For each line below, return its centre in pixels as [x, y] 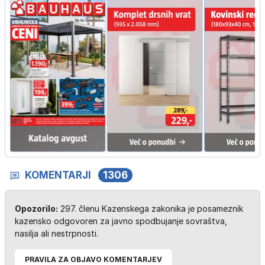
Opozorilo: [36, 209]
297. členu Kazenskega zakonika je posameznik [151, 209]
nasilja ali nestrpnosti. [56, 234]
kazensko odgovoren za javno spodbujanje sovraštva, [121, 221]
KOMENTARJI [58, 175]
